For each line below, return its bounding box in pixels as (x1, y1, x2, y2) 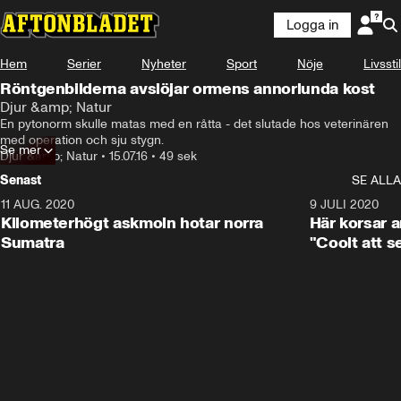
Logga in (286, 17, 338, 33)
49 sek (159, 149, 197, 164)
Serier (67, 56, 101, 72)
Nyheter (141, 56, 186, 72)
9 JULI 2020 (309, 197, 379, 212)
